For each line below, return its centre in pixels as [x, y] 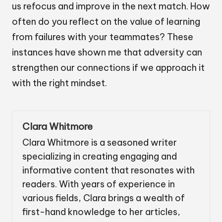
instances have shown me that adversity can [107, 53]
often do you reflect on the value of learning [106, 22]
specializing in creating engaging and [100, 156]
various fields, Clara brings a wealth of [104, 198]
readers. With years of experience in [99, 184]
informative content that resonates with [109, 170]
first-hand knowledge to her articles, [101, 212]
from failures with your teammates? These [103, 37]
